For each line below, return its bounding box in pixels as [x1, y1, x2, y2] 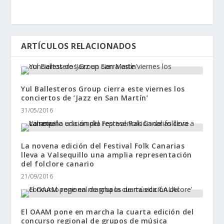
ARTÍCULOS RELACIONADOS [21, 40, 136, 52]
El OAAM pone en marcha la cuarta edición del [21, 207, 194, 217]
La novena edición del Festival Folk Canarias [21, 141, 185, 151]
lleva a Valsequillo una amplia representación [21, 150, 192, 160]
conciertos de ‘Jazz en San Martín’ [21, 93, 148, 103]
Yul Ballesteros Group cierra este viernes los [21, 84, 185, 94]
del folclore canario [21, 159, 94, 169]
